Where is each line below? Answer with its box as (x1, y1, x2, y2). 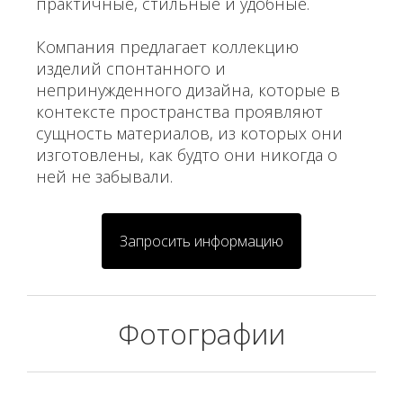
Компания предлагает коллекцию (36, 36, 299, 58)
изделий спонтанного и (36, 58, 226, 79)
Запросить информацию (120, 231, 283, 251)
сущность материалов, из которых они (36, 122, 343, 144)
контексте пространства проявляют (36, 101, 323, 122)
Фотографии (118, 314, 285, 353)
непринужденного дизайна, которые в (36, 79, 340, 101)
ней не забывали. (36, 166, 173, 187)
